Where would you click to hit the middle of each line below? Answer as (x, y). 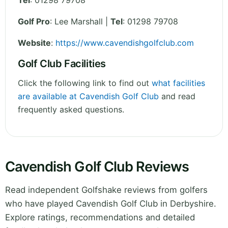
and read (177, 96)
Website (34, 43)
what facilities (178, 83)
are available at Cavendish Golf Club (88, 96)
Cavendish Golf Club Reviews (97, 167)
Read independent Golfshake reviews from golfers (106, 190)
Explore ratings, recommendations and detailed (100, 218)
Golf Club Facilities (62, 64)
